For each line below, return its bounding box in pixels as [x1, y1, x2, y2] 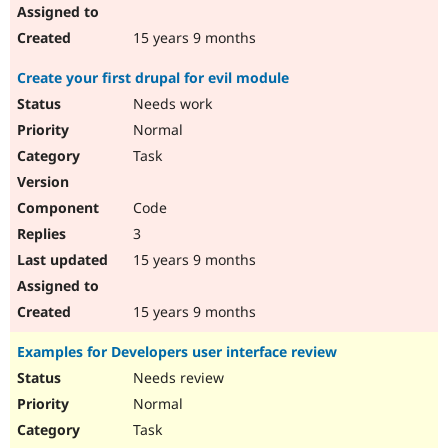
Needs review [129, 368, 224, 388]
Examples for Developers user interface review [17, 342, 337, 362]
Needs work [129, 94, 212, 114]
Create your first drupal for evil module [17, 68, 289, 88]
